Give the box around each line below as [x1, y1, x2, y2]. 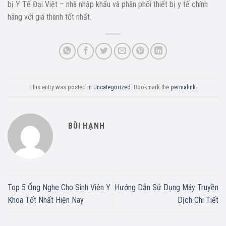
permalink [170, 83, 196, 91]
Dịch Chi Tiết [178, 195, 218, 205]
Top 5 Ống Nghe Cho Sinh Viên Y [8, 182, 110, 192]
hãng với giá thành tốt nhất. [8, 12, 91, 22]
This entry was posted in [29, 83, 93, 91]
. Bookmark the [130, 83, 171, 91]
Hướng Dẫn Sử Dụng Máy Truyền [115, 182, 218, 192]
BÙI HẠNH [68, 121, 105, 131]
